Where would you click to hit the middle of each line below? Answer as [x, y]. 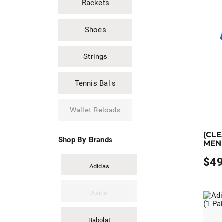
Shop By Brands [86, 140]
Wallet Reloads [95, 110]
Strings [95, 57]
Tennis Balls [95, 83]
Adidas [99, 166]
